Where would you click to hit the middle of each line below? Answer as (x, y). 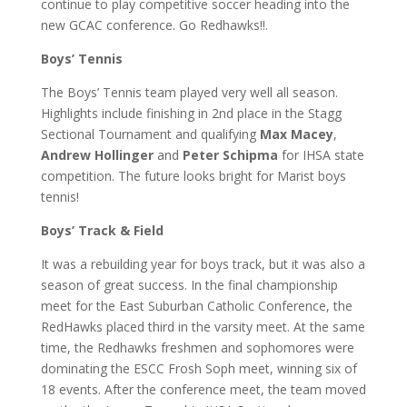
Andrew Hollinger (97, 155)
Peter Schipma (230, 155)
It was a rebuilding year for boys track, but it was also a (203, 264)
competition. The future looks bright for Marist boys (193, 176)
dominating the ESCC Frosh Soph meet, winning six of (199, 368)
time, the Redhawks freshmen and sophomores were (197, 347)
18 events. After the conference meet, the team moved (203, 389)
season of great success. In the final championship (189, 285)
